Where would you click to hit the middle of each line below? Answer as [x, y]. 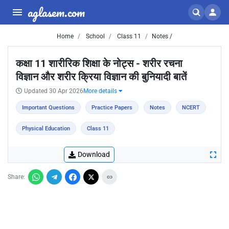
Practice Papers [112, 108]
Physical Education [46, 129]
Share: [16, 177]
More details [101, 91]
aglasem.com [56, 12]
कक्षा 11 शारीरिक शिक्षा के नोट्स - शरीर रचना [99, 63]
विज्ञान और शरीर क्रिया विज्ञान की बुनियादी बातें [101, 77]
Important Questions [48, 108]
